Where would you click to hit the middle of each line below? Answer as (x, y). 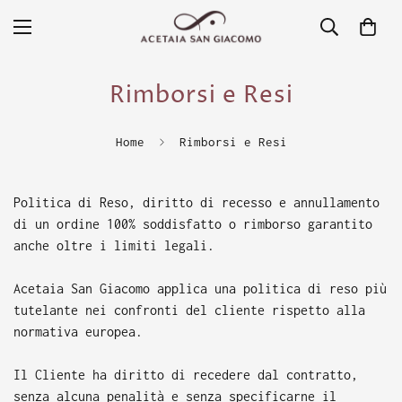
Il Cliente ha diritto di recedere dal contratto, (186, 375)
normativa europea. (78, 332)
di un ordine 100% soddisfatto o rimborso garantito (193, 224)
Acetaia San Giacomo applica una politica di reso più (200, 288)
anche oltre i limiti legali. (114, 245)
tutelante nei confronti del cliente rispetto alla (189, 310)
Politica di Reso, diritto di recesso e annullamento (197, 202)
